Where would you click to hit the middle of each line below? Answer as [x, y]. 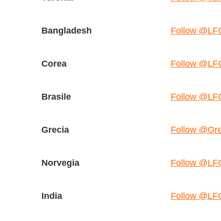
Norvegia [60, 163]
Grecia [55, 130]
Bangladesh [67, 31]
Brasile [56, 97]
